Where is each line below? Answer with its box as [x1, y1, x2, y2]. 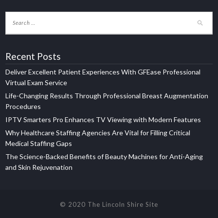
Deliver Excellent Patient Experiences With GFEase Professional [5, 68, 201, 76]
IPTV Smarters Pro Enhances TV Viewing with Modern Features [5, 115, 201, 124]
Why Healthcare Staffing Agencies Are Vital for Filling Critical [5, 128, 191, 137]
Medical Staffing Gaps [5, 139, 73, 147]
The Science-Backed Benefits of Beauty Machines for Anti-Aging [5, 152, 203, 161]
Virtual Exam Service [5, 78, 68, 87]
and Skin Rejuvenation [5, 163, 73, 171]
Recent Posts [5, 51, 61, 62]
